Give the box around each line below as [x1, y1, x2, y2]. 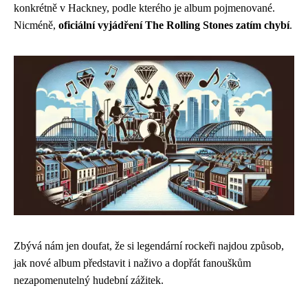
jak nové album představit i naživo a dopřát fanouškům [14, 257, 251, 269]
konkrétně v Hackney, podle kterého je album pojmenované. [14, 1, 275, 14]
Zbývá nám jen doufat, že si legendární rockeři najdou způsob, [14, 240, 284, 252]
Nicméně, [14, 19, 58, 31]
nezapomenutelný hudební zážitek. [14, 274, 164, 287]
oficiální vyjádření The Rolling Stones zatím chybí [58, 19, 289, 31]
